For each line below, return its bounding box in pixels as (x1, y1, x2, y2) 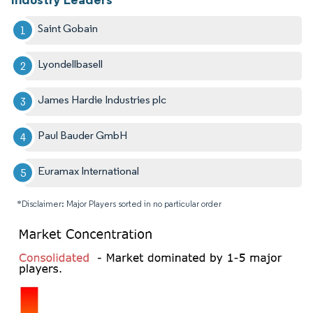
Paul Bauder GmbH (38, 128, 128, 142)
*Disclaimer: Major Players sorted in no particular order (17, 198, 221, 209)
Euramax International (38, 163, 140, 177)
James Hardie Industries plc (38, 92, 167, 106)
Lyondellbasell (38, 57, 103, 71)
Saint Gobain (38, 21, 99, 35)
